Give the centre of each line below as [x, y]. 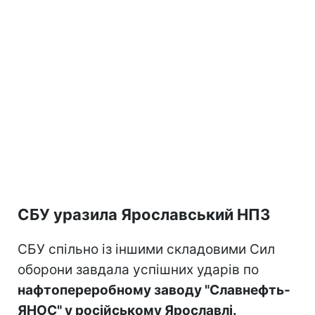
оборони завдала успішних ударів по [138, 269]
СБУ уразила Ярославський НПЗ [144, 214]
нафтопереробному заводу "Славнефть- [154, 290]
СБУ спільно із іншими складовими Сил [146, 249]
